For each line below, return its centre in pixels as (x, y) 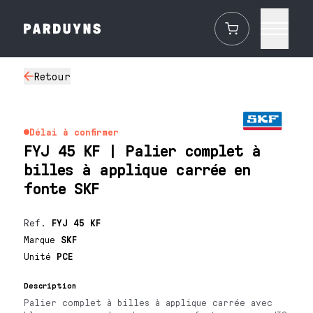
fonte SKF (62, 188)
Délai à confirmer (74, 132)
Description (50, 285)
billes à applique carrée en (137, 169)
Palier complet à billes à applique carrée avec (148, 302)
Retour (52, 76)
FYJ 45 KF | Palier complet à (143, 150)
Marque (43, 239)
